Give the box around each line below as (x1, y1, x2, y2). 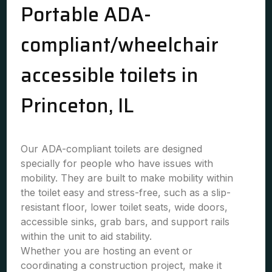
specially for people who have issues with (21, 157, 214, 169)
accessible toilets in (21, 60, 199, 90)
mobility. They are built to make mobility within (21, 172, 234, 184)
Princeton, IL (21, 90, 134, 121)
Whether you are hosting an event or (21, 245, 193, 257)
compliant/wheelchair (21, 30, 219, 60)
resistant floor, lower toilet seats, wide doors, (21, 201, 228, 213)
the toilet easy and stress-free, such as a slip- (21, 186, 231, 199)
